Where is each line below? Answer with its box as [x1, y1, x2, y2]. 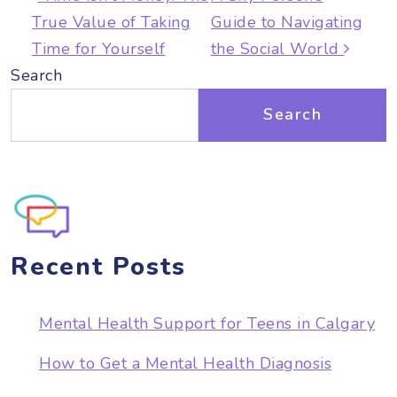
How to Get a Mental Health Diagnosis [39, 352, 331, 374]
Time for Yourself [32, 37, 166, 59]
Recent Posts [11, 249, 186, 284]
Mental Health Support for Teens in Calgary [39, 312, 375, 334]
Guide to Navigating [210, 11, 363, 33]
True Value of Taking [32, 11, 191, 33]
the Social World [210, 37, 345, 59]
